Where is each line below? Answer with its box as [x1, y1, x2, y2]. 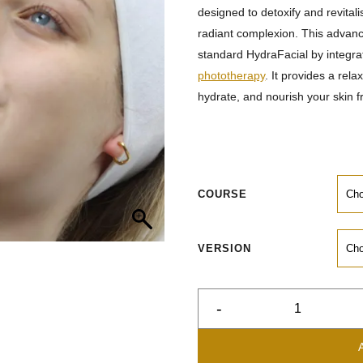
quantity [198, 340, 246, 356]
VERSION [198, 242, 252, 254]
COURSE [198, 188, 248, 200]
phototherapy [198, 69, 266, 82]
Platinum [198, 323, 251, 340]
